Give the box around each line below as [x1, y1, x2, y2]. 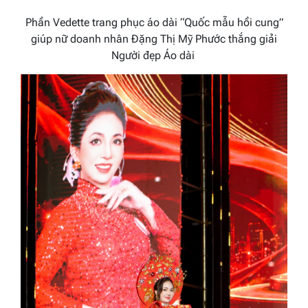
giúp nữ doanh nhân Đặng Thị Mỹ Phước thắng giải [31, 32, 277, 45]
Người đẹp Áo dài [111, 48, 197, 62]
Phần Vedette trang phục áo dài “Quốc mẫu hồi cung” [25, 15, 283, 29]
